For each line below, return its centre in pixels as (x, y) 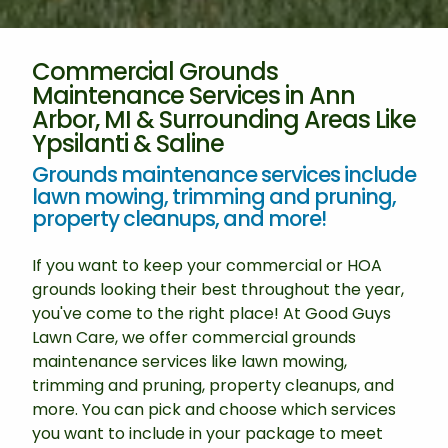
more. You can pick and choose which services (214, 409)
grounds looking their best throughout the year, (218, 289)
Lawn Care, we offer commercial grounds (194, 337)
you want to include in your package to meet (207, 433)
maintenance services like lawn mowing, (189, 361)
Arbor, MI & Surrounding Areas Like (224, 119)
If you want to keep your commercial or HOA (207, 265)
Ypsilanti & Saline (128, 143)
